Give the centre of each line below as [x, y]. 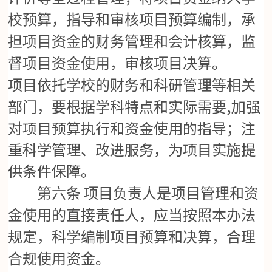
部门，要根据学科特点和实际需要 [117, 108]
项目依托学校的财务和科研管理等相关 [132, 86]
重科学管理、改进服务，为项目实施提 [132, 149]
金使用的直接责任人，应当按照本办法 [132, 216]
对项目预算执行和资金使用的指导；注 [132, 128]
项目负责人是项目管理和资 [172, 194]
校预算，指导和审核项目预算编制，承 [132, 20]
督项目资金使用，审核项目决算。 [117, 64]
